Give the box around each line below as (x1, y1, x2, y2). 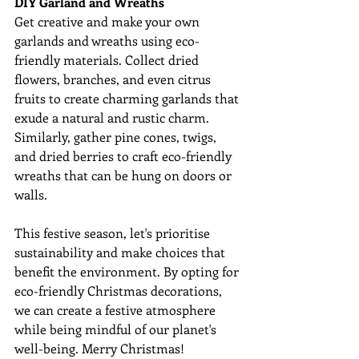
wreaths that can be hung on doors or (14, 167, 235, 184)
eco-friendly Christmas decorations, (14, 282, 225, 300)
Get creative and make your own (14, 13, 203, 30)
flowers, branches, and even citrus (14, 71, 214, 88)
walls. (14, 186, 47, 204)
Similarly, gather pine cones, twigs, (14, 128, 220, 146)
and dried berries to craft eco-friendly (14, 147, 235, 165)
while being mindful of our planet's (14, 321, 220, 338)
